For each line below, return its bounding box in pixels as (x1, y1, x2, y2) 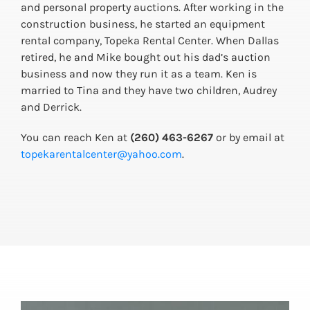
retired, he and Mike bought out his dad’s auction (20, 51, 271, 64)
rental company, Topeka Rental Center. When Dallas (20, 34, 279, 48)
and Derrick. (20, 100, 82, 114)
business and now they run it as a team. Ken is (20, 67, 257, 81)
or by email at (212, 131, 284, 145)
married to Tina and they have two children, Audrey (20, 84, 277, 98)
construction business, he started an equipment (20, 17, 265, 31)
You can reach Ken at (20, 131, 130, 145)
